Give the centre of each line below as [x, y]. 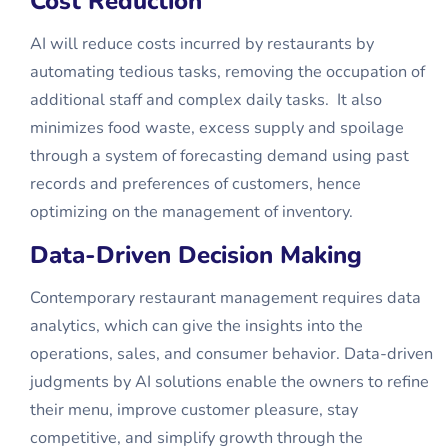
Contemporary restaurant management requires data [225, 298]
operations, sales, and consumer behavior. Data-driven [231, 354]
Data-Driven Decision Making [196, 255]
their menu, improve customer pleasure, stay [194, 410]
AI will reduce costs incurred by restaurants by [202, 44]
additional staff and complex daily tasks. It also [206, 100]
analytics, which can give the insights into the [196, 326]
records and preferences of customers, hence [195, 184]
